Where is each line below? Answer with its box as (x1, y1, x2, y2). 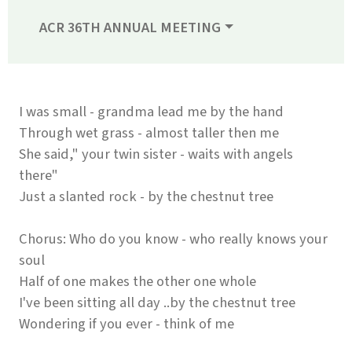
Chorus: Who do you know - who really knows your (19, 229, 328, 250)
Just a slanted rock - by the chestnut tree (19, 186, 273, 207)
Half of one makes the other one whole (19, 271, 256, 292)
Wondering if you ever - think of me (19, 313, 234, 335)
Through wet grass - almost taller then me (19, 123, 279, 144)
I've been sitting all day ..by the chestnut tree (19, 292, 295, 313)
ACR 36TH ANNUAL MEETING (39, 17, 221, 38)
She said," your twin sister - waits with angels (19, 144, 293, 165)
